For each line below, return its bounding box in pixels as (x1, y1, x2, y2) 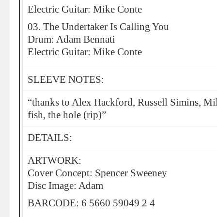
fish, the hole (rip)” (28, 109, 106, 120)
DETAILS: (28, 132, 72, 143)
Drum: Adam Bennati (28, 34, 115, 45)
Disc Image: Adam (28, 180, 103, 191)
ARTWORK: (28, 155, 81, 166)
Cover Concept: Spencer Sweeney (28, 168, 167, 178)
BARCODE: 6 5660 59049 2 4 (28, 198, 155, 208)
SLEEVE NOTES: (28, 74, 104, 85)
